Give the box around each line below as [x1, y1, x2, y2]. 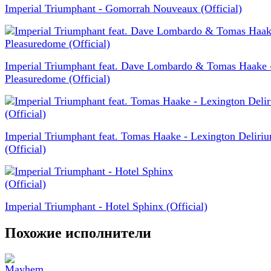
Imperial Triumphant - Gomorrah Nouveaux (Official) [5, 2, 242, 15]
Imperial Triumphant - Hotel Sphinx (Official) [5, 200, 207, 213]
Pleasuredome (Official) [5, 73, 110, 85]
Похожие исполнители [5, 224, 151, 241]
